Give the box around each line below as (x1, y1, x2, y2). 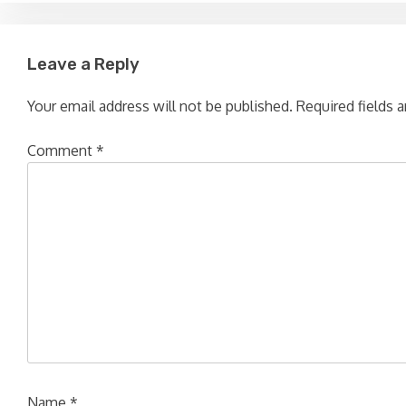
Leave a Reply (27, 53, 140, 74)
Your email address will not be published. (27, 96, 293, 115)
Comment (27, 140, 96, 159)
